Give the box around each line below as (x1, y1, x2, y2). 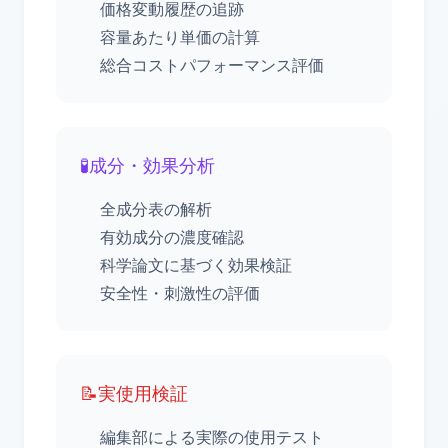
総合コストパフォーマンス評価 (100, 54, 324, 76)
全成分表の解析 (100, 198, 212, 220)
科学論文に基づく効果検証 (100, 254, 292, 276)
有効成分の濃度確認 (100, 226, 244, 248)
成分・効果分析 (89, 153, 215, 177)
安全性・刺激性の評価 (100, 282, 260, 304)
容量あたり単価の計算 (100, 26, 260, 48)
